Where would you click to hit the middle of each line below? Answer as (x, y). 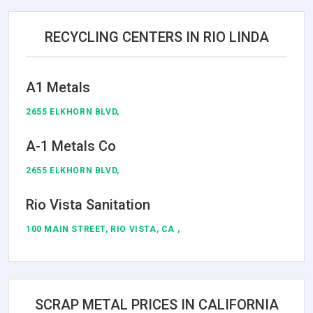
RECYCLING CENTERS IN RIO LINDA (156, 37)
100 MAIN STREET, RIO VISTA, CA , (103, 229)
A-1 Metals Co (71, 146)
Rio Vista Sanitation (88, 204)
